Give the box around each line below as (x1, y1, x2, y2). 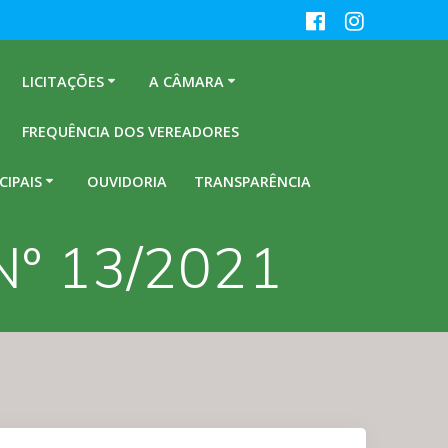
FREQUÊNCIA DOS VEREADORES (21, 121, 239, 141)
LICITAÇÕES (21, 71, 104, 91)
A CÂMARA (148, 71, 224, 91)
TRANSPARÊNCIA (194, 171, 312, 191)
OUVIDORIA (86, 171, 167, 191)
